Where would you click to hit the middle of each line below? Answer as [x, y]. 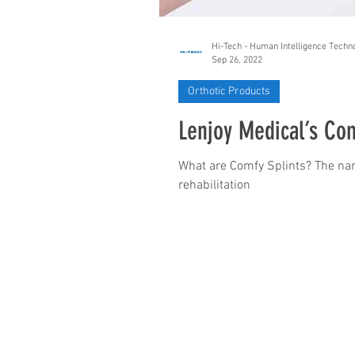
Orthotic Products [229, 92]
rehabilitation [214, 185]
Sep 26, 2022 [237, 60]
